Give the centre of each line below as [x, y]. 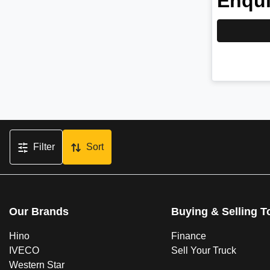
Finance [188, 236]
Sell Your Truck [203, 251]
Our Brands [39, 212]
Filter [44, 147]
